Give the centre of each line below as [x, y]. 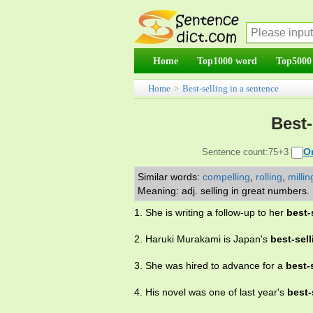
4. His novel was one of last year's [211, 292]
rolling [269, 177]
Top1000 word [227, 61]
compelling [226, 177]
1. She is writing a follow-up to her [210, 212]
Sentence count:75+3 [247, 152]
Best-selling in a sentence [231, 88]
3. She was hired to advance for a [210, 265]
